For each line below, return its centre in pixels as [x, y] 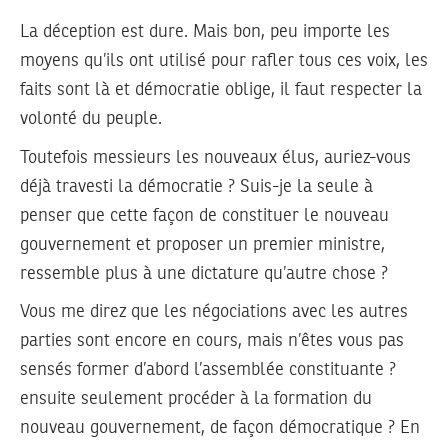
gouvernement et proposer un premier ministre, [202, 244]
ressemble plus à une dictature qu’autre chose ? [204, 273]
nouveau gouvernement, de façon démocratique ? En [220, 428]
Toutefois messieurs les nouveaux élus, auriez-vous [215, 157]
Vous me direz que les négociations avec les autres [214, 312]
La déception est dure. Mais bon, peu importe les [205, 32]
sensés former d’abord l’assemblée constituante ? [208, 370]
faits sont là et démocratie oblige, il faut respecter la [221, 90]
